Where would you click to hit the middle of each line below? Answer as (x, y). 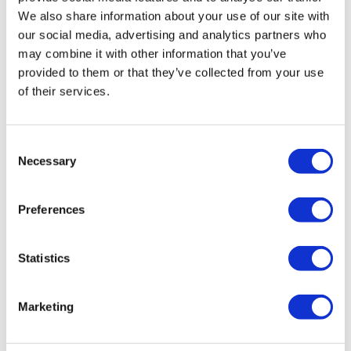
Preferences (52, 209)
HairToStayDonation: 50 (175, 212)
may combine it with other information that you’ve (152, 53)
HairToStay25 (77, 292)
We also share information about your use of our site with (174, 16)
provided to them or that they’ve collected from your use (171, 72)
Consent (27, 145)
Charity (60, 259)
